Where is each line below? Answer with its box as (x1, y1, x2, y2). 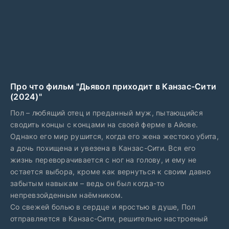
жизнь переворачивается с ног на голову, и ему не (10, 155, 197, 164)
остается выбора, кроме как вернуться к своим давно (10, 167, 211, 176)
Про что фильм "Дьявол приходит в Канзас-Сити (10, 81, 217, 91)
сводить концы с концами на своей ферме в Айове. (10, 120, 198, 129)
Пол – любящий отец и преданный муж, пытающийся (10, 108, 203, 117)
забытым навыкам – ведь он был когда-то (10, 179, 165, 188)
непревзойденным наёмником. (10, 191, 123, 199)
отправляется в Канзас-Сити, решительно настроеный (10, 214, 208, 223)
